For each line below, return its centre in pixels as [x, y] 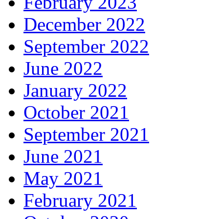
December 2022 [84, 24]
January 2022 [75, 90]
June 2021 [63, 156]
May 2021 [63, 178]
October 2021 [76, 112]
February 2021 [80, 200]
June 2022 [63, 68]
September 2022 [86, 46]
